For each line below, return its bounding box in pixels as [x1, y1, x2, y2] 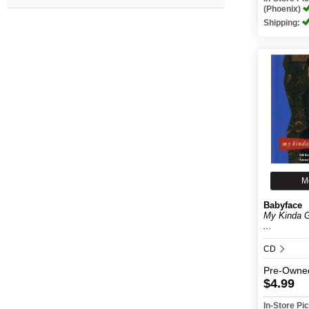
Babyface [263, 200, 303, 210]
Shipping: [263, 18, 303, 28]
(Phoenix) [263, 4, 303, 14]
